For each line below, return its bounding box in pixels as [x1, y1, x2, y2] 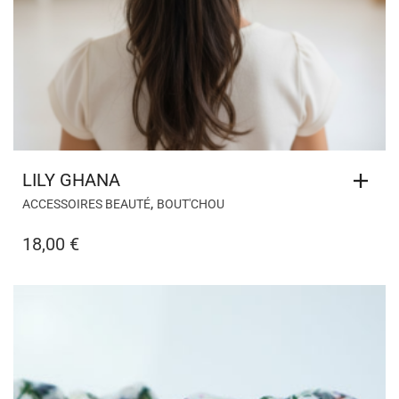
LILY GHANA [22, 168, 120, 191]
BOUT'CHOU [157, 196, 224, 211]
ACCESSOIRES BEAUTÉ [22, 196, 151, 211]
